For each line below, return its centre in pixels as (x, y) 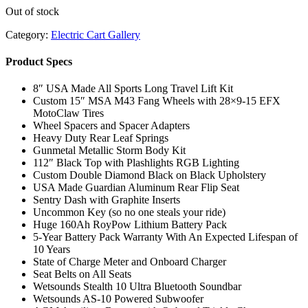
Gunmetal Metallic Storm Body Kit (109, 151)
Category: (28, 34)
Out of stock (32, 11)
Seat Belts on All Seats (82, 274)
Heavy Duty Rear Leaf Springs (101, 138)
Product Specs (39, 62)
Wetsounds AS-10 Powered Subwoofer (118, 299)
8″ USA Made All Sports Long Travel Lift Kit (133, 89)
